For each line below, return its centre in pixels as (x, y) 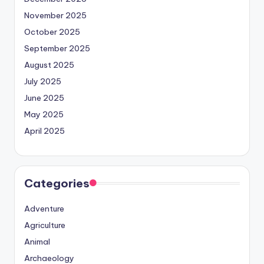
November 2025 (55, 15)
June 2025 (44, 98)
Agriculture (45, 225)
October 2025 (52, 32)
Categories (57, 183)
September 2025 (57, 48)
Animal (37, 241)
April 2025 (44, 131)
